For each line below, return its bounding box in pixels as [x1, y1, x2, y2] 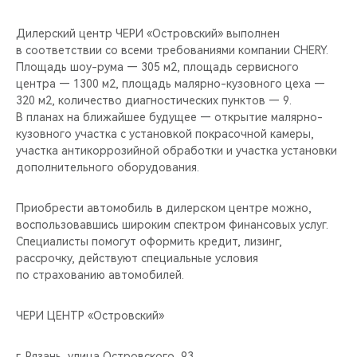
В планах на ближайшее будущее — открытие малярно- [16, 111, 323, 124]
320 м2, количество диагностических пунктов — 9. [16, 94, 292, 107]
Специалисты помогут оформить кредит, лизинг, [16, 235, 282, 248]
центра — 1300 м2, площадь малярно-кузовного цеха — [16, 77, 325, 90]
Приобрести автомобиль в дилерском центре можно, [16, 202, 312, 214]
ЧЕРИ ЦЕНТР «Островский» [16, 309, 164, 322]
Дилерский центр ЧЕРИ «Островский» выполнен [16, 27, 280, 40]
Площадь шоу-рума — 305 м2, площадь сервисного [16, 61, 299, 73]
